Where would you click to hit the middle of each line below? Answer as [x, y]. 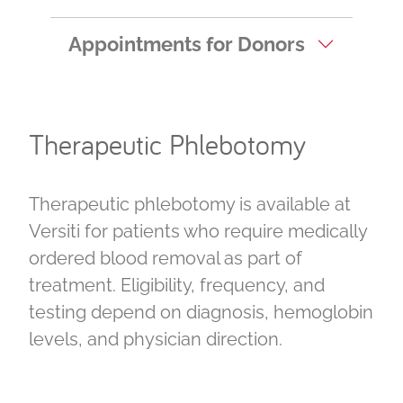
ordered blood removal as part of [166, 258]
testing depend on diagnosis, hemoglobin [201, 312]
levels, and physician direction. [156, 339]
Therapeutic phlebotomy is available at [190, 204]
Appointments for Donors [187, 44]
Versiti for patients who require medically [198, 231]
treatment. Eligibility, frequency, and [177, 285]
